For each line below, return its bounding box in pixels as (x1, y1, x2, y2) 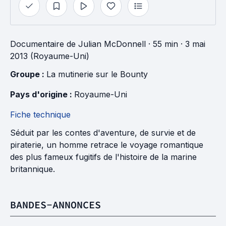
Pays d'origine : (10, 89, 74, 99)
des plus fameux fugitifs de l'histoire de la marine (10, 152, 197, 162)
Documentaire (10, 39, 64, 49)
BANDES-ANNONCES (10, 198, 101, 211)
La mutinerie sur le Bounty (46, 69, 148, 79)
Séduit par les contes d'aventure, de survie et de (10, 128, 196, 138)
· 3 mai (178, 39, 205, 49)
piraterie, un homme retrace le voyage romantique (10, 140, 203, 150)
